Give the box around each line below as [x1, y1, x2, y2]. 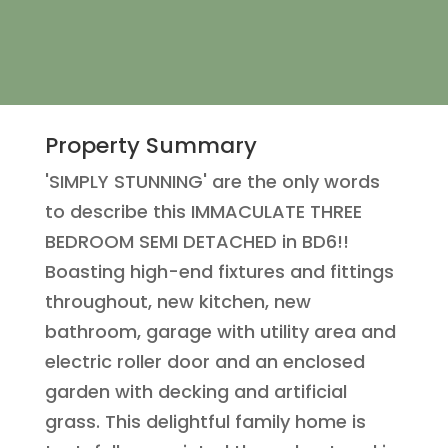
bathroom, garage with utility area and [44, 319, 396, 345]
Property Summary [44, 130, 257, 162]
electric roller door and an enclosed [44, 349, 365, 375]
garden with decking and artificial [44, 379, 347, 405]
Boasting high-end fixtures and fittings [44, 259, 394, 285]
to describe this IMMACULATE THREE [44, 199, 362, 225]
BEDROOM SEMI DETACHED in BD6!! [44, 229, 349, 255]
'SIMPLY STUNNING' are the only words [44, 169, 380, 195]
